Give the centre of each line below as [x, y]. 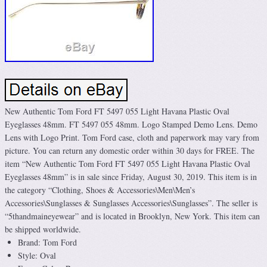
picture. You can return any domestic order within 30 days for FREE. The [130, 150]
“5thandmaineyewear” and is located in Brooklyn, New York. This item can [132, 216]
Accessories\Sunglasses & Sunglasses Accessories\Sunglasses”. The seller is [131, 203]
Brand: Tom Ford [47, 242]
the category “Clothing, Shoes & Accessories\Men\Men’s [100, 190]
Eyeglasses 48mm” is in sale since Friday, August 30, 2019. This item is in [131, 177]
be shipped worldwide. [43, 229]
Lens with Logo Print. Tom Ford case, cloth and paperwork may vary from [132, 137]
